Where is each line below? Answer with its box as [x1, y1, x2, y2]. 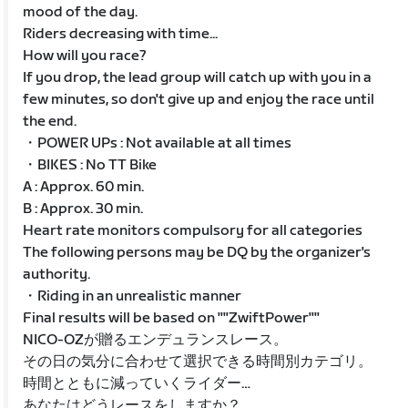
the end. [23, 112, 77, 130]
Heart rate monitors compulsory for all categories [23, 221, 363, 240]
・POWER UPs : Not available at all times [23, 134, 292, 152]
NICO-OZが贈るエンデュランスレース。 [23, 331, 289, 349]
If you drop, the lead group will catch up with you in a [23, 68, 372, 87]
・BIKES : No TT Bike [23, 156, 158, 174]
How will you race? [23, 46, 148, 65]
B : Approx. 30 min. [23, 199, 144, 218]
